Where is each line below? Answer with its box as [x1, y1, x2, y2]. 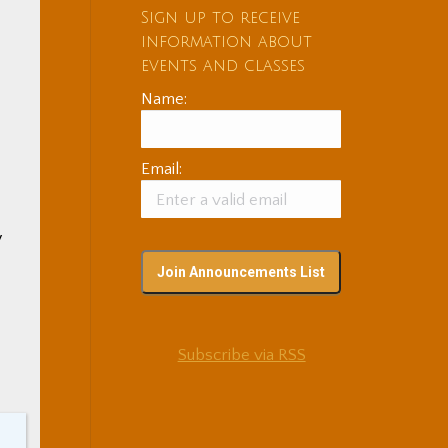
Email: [140, 160, 182, 178]
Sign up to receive [140, 9, 300, 27]
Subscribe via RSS [177, 346, 306, 364]
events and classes [140, 57, 305, 75]
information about [140, 33, 312, 51]
